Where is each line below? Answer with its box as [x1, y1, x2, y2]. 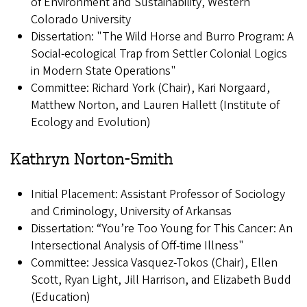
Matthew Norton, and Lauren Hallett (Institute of [31, 97, 280, 114]
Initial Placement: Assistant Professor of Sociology [31, 186, 285, 204]
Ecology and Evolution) [31, 114, 151, 132]
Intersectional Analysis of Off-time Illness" [31, 237, 244, 255]
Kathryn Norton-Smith [10, 149, 173, 168]
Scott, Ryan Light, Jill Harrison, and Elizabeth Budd [31, 271, 291, 289]
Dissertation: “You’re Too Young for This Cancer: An [31, 220, 293, 238]
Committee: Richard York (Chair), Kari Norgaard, [31, 79, 270, 97]
